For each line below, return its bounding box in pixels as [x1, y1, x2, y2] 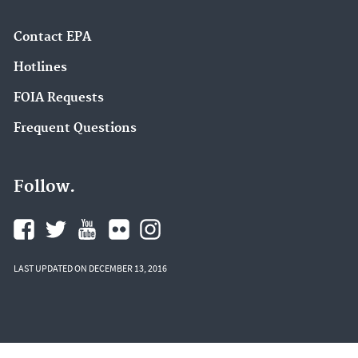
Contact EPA [14, 30, 91, 46]
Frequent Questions [14, 120, 137, 136]
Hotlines [14, 60, 67, 76]
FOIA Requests [14, 89, 104, 105]
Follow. [14, 177, 75, 198]
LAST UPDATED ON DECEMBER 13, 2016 [14, 262, 167, 275]
